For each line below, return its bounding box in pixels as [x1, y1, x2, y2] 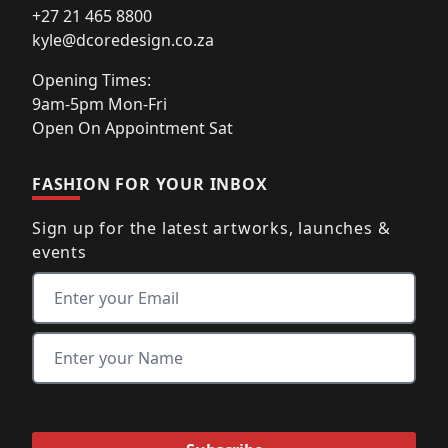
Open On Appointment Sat [32, 116, 233, 139]
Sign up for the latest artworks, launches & [32, 216, 391, 239]
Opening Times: [32, 68, 151, 91]
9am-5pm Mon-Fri [32, 92, 167, 115]
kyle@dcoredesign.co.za [32, 28, 214, 51]
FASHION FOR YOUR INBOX [32, 172, 268, 195]
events [32, 240, 87, 263]
